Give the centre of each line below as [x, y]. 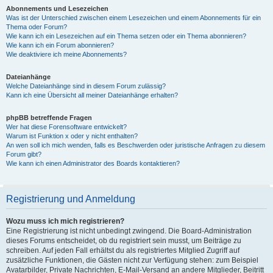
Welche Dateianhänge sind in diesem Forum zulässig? [86, 86]
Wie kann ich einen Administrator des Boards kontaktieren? [93, 163]
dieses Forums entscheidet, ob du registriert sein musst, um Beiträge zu [124, 241]
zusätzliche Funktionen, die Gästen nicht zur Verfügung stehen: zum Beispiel [132, 260]
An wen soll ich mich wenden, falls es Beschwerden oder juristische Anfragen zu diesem [136, 145]
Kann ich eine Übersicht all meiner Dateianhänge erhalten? [92, 95]
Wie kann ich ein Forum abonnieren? [60, 45]
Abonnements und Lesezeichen [57, 9]
